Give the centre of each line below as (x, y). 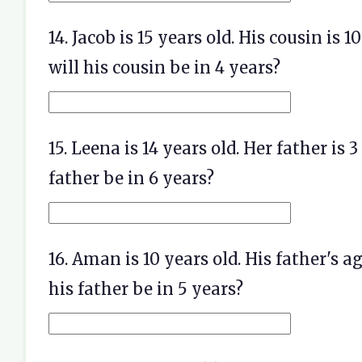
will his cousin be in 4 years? (164, 67)
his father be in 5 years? (146, 289)
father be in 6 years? (131, 178)
